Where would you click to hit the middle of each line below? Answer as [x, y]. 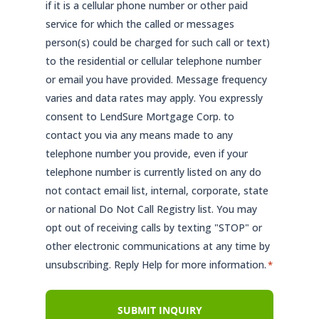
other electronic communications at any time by [158, 246]
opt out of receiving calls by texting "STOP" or [154, 228]
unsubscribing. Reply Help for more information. [156, 265]
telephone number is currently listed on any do [153, 172]
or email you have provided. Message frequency [156, 79]
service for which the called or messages [140, 24]
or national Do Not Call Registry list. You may [151, 209]
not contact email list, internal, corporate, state [157, 190]
